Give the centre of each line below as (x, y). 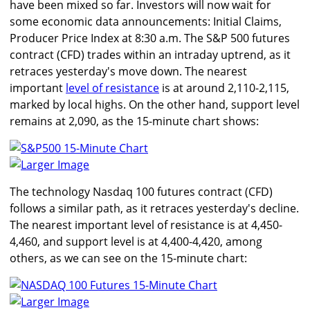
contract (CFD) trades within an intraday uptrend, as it (150, 55)
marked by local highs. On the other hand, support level (155, 105)
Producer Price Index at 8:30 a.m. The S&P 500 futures (150, 38)
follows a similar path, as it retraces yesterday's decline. (154, 209)
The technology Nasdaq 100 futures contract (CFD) (141, 192)
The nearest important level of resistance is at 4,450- (146, 225)
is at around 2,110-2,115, (224, 88)
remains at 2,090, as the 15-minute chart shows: (134, 121)
